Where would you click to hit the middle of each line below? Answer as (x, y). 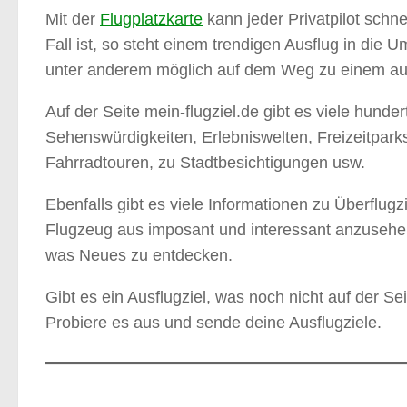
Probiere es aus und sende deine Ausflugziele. (213, 323)
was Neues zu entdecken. (139, 256)
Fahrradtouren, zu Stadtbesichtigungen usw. (205, 163)
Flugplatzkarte (151, 20)
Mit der (73, 20)
